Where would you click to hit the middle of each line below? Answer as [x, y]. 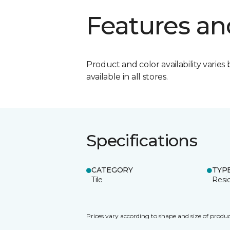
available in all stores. [127, 76]
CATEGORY [112, 170]
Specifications [142, 140]
